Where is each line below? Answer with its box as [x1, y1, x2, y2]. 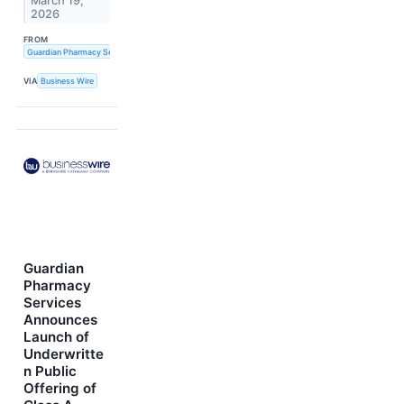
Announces [23, 310, 97, 328]
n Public [23, 362, 77, 380]
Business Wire [41, 76, 95, 86]
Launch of [23, 327, 89, 345]
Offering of [23, 379, 96, 397]
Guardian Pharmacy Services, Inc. [26, 46, 153, 57]
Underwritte [23, 344, 104, 363]
